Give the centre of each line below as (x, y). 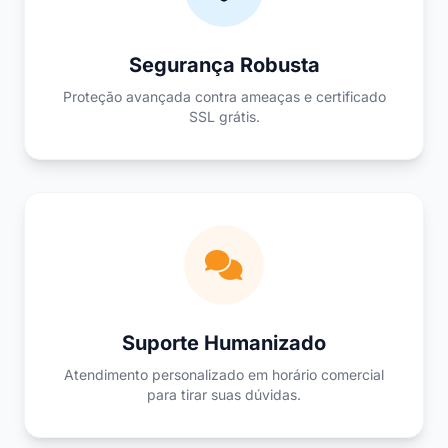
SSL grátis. (224, 116)
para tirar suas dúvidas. (224, 394)
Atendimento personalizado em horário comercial (224, 374)
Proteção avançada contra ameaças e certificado (224, 96)
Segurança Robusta (224, 65)
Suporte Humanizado (224, 343)
